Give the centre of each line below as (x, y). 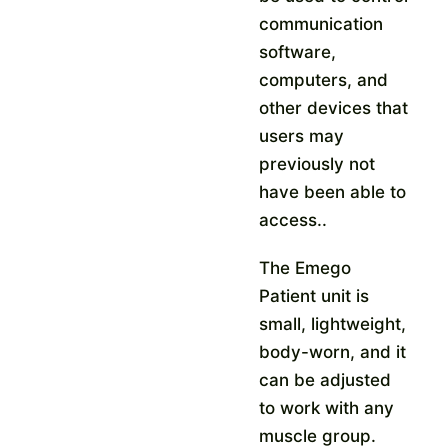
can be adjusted (325, 379)
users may (302, 135)
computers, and (324, 79)
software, (298, 51)
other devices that (334, 107)
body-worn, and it (333, 351)
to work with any (327, 407)
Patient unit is (314, 295)
